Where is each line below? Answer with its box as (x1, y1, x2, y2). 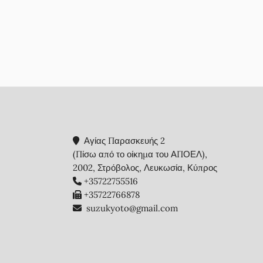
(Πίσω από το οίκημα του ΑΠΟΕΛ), (73, 149, 208, 160)
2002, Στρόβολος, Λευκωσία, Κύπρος (73, 162, 218, 174)
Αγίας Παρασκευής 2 (82, 135, 166, 147)
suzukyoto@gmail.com (86, 203, 178, 214)
